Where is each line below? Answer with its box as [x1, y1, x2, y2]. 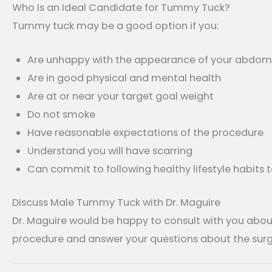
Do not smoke [27, 107, 95, 122]
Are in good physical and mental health [27, 71, 221, 86]
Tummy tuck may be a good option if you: [12, 18, 219, 33]
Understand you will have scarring [27, 144, 192, 158]
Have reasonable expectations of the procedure [27, 126, 263, 140]
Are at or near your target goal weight [27, 89, 214, 104]
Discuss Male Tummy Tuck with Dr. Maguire [12, 195, 220, 209]
